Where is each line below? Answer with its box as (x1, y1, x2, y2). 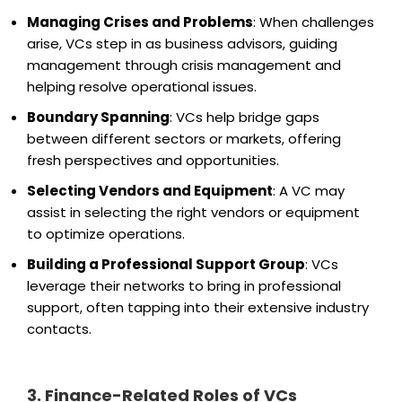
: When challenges (253, 12, 374, 31)
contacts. (27, 319, 92, 338)
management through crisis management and (27, 55, 341, 74)
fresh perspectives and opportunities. (27, 150, 279, 170)
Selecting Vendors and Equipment (27, 180, 273, 200)
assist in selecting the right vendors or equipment (27, 202, 360, 222)
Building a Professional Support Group (27, 254, 305, 274)
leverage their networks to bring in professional (27, 275, 341, 295)
